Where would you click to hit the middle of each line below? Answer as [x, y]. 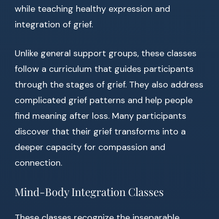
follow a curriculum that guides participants [104, 69]
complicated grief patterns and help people [104, 100]
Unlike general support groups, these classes [106, 54]
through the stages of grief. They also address [109, 85]
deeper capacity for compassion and [90, 147]
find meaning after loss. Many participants [100, 116]
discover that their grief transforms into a [100, 132]
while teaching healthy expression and [92, 9]
